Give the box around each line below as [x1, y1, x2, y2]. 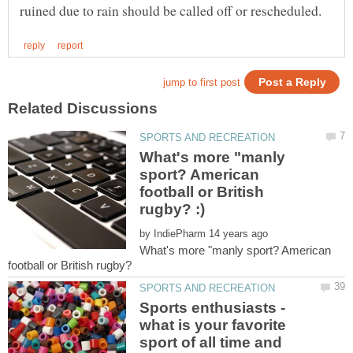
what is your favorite [139, 317, 287, 334]
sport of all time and [139, 334, 283, 351]
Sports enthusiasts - [139, 299, 286, 317]
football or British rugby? [8, 258, 132, 272]
